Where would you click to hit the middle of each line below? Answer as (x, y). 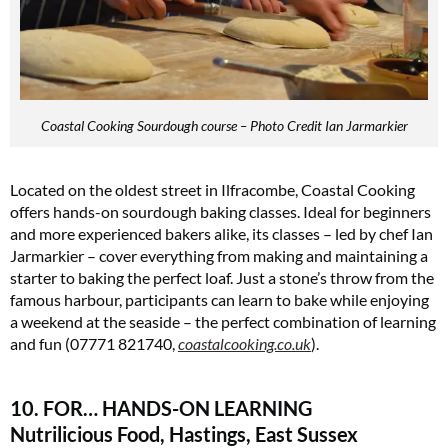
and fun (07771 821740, (94, 343)
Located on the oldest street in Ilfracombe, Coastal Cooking (212, 189)
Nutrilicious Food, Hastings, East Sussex (184, 433)
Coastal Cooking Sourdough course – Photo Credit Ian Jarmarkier (224, 125)
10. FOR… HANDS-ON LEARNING (161, 407)
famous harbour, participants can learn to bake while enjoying (219, 299)
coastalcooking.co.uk (244, 343)
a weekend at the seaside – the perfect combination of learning (223, 321)
